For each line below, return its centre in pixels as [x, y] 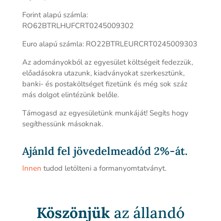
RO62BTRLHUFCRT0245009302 [78, 26]
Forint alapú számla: [55, 15]
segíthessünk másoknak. [62, 124]
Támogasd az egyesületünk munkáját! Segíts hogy [105, 113]
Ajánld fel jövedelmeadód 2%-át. [105, 151]
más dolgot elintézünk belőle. [70, 95]
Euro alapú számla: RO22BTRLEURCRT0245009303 [110, 44]
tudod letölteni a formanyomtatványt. [104, 168]
